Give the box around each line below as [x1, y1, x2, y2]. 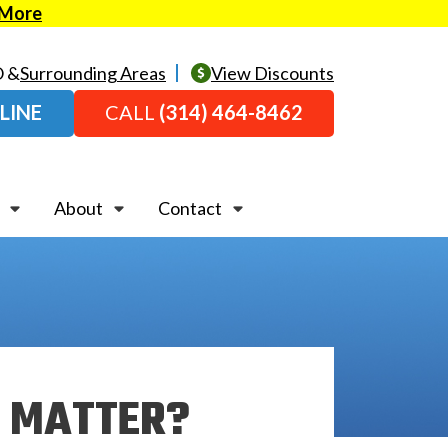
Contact [158, 197, 222, 219]
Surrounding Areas [20, 61, 166, 84]
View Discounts [211, 61, 334, 84]
